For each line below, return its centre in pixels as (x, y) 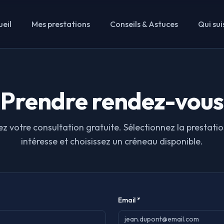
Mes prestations (60, 24)
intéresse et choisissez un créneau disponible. (112, 141)
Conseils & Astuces (144, 24)
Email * (129, 200)
